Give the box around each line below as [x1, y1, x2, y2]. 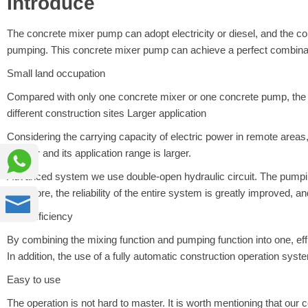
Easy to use [7, 274, 60, 286]
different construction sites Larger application [7, 107, 206, 120]
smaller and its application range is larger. [7, 147, 191, 159]
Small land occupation [7, 67, 105, 80]
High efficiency [7, 210, 73, 223]
